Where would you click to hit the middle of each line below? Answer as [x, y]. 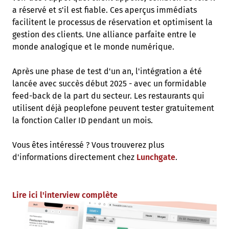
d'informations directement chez [74, 157]
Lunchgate [156, 157]
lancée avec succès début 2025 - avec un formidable [109, 84]
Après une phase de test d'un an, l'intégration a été [107, 71]
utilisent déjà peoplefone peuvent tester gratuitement [113, 108]
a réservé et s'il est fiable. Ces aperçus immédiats [105, 10]
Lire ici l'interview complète [65, 195]
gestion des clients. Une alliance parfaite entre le [104, 35]
